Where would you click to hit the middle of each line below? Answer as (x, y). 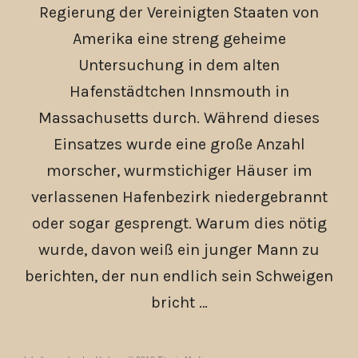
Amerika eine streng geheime (179, 39)
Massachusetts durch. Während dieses (179, 118)
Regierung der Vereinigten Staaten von (179, 13)
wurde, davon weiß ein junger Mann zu (179, 250)
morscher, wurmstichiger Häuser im (179, 171)
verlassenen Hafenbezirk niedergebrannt (179, 197)
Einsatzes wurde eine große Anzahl (179, 145)
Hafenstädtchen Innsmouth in (179, 92)
